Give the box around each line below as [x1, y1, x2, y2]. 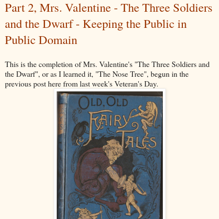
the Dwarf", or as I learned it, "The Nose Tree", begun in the [5, 68, 189, 79]
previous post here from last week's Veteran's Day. [5, 78, 158, 88]
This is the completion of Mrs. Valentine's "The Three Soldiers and [5, 58, 210, 69]
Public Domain [5, 31, 77, 47]
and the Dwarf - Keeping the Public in [5, 15, 187, 31]
